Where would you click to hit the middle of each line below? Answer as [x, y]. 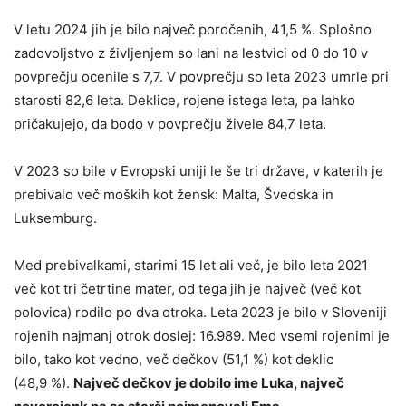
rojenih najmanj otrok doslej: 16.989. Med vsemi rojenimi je [202, 335]
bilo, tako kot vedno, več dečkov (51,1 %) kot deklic [174, 359]
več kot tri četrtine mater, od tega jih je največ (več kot [187, 288]
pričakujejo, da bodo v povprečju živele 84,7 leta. [170, 123]
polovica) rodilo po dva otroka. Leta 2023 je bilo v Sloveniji [200, 312]
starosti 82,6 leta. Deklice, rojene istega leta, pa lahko [184, 100]
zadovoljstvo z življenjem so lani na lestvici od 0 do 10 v [191, 53]
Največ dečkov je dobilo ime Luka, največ [209, 382]
